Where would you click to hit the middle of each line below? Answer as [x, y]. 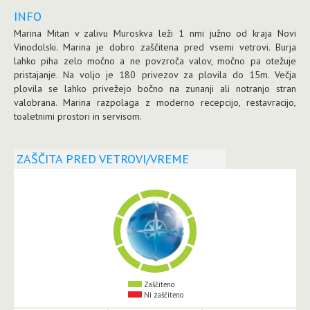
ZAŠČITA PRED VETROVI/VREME [103, 158]
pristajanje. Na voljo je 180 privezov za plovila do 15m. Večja [155, 74]
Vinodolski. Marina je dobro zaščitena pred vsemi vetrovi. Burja [155, 47]
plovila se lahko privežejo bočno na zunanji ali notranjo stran [155, 88]
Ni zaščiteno [162, 294]
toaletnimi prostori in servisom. [78, 116]
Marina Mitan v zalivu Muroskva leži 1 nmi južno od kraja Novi [155, 33]
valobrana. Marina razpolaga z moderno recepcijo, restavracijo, [155, 102]
